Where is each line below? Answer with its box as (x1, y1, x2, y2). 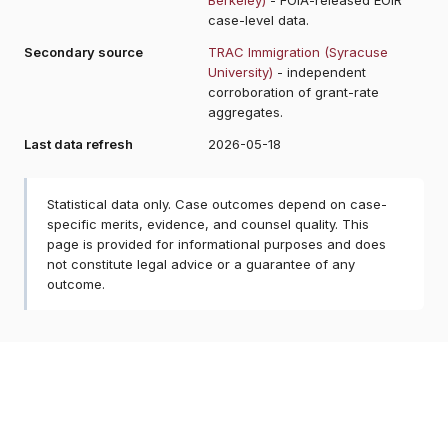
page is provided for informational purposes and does (47, 235, 386, 252)
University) (208, 63, 273, 80)
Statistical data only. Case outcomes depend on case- (47, 195, 387, 212)
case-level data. (208, 11, 309, 28)
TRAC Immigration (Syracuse (208, 43, 388, 60)
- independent (277, 63, 366, 80)
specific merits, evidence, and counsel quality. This (47, 215, 369, 232)
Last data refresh (24, 135, 133, 152)
